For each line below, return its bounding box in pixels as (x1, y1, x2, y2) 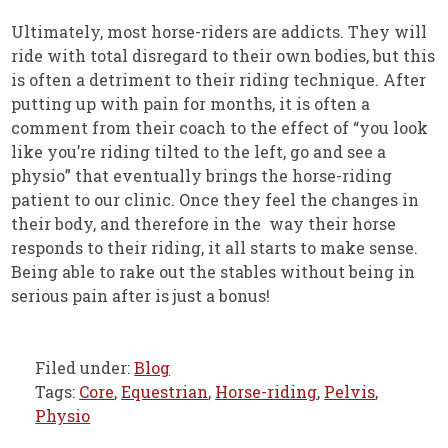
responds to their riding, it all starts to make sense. (11, 236, 419, 258)
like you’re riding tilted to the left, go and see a (11, 140, 387, 162)
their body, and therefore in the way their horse (11, 212, 397, 234)
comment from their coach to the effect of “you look (11, 116, 429, 138)
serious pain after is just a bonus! (11, 284, 271, 306)
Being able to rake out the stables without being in (11, 260, 416, 282)
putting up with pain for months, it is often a (11, 92, 371, 114)
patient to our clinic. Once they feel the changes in (11, 188, 420, 210)
